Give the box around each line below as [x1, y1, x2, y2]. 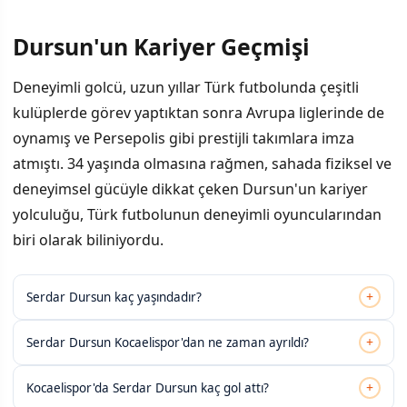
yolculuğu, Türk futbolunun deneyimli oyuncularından [13, 203, 382, 224]
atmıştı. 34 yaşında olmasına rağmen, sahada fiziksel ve [13, 153, 392, 174]
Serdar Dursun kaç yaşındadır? [26, 288, 202, 305]
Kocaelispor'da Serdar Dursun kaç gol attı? [26, 379, 269, 396]
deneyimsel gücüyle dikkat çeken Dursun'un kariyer [13, 178, 368, 199]
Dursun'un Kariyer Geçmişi [13, 31, 310, 62]
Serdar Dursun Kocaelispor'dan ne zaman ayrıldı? [26, 333, 309, 351]
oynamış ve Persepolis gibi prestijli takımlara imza [13, 127, 354, 148]
